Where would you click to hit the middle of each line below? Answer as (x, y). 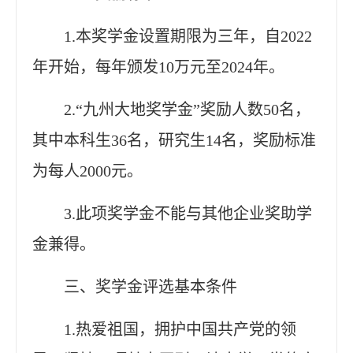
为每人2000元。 (87, 171)
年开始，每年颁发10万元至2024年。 (158, 67)
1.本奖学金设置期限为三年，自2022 (188, 36)
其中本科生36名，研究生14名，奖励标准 (174, 140)
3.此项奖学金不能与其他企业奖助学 (188, 213)
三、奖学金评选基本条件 (150, 286)
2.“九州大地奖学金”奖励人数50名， (187, 109)
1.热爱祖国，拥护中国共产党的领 (180, 329)
